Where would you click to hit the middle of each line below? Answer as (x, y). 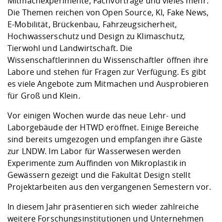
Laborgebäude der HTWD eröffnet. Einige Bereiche (103, 128)
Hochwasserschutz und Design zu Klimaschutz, (96, 36)
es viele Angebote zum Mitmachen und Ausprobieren (108, 84)
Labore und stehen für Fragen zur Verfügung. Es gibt (107, 72)
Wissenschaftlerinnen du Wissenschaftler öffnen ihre (108, 60)
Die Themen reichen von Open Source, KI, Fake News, (108, 13)
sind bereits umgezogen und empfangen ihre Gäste (105, 139)
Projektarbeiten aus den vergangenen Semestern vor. (111, 187)
